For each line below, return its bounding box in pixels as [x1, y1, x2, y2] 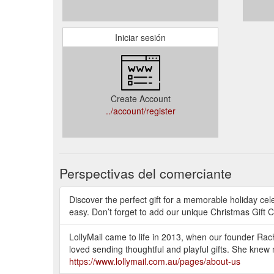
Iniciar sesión [115, 31, 166, 43]
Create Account [110, 92, 171, 105]
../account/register [105, 104, 176, 117]
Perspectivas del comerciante [59, 163, 232, 182]
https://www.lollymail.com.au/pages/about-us [69, 254, 240, 267]
